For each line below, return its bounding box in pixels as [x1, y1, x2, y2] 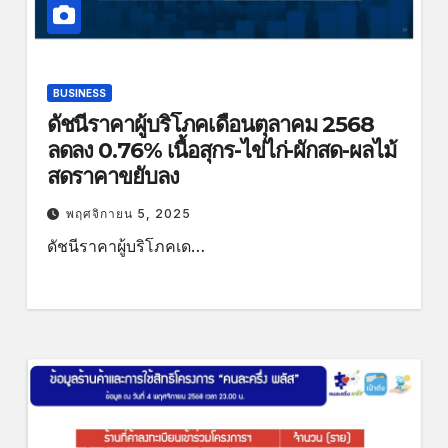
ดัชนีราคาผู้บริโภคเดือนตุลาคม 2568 [46, 111, 374, 139]
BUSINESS [52, 87, 106, 100]
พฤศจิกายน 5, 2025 [65, 206, 191, 222]
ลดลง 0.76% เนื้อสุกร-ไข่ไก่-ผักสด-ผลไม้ [46, 137, 397, 165]
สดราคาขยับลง [46, 163, 184, 191]
